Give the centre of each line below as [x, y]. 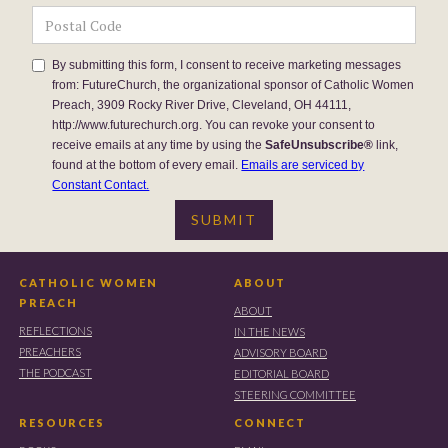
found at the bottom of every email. [147, 165]
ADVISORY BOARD [280, 353]
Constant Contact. [101, 185]
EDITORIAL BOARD [281, 374]
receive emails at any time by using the [159, 145]
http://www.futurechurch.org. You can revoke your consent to [214, 125]
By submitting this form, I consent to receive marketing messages [227, 65]
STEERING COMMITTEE [295, 395]
